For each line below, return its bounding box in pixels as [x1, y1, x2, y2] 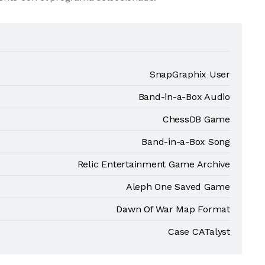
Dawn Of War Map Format [116, 203, 230, 215]
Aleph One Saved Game [125, 181, 230, 192]
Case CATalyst [168, 226, 230, 237]
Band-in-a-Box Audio [138, 91, 230, 102]
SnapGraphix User [149, 69, 230, 80]
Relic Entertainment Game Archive [77, 159, 230, 170]
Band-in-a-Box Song [141, 136, 230, 147]
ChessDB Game [162, 114, 230, 125]
